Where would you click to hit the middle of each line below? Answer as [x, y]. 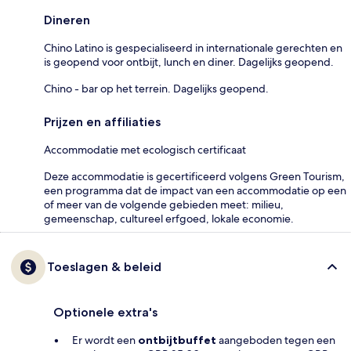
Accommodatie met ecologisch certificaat [145, 149]
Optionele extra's [105, 312]
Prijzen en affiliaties [102, 121]
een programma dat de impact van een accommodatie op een [195, 190]
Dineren [67, 20]
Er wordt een [105, 340]
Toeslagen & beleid [104, 266]
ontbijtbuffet [177, 340]
